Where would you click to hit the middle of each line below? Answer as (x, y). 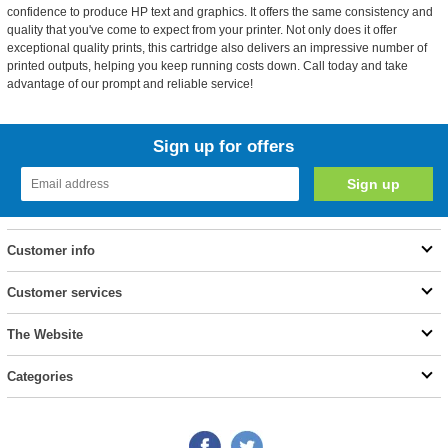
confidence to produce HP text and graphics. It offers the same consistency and (219, 12)
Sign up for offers (224, 146)
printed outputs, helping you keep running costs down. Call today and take (207, 66)
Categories (39, 376)
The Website (44, 334)
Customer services (64, 292)
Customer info (50, 250)
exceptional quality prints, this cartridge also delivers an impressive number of (216, 48)
